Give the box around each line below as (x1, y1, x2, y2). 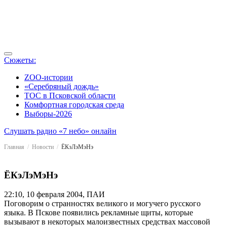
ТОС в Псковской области (24, 91, 116, 100)
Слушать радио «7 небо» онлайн (4, 127, 117, 135)
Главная (4, 143, 24, 150)
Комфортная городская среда (24, 100, 124, 109)
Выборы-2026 (24, 109, 72, 118)
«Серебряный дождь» (24, 82, 99, 91)
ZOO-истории (24, 73, 73, 82)
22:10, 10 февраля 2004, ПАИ (4, 190, 105, 199)
